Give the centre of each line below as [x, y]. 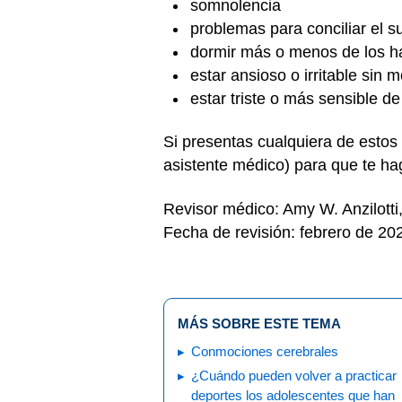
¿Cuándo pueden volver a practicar [294, 376]
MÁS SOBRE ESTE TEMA [259, 323]
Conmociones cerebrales [265, 351]
